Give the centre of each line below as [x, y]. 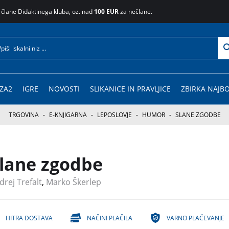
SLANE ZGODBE [198, 115]
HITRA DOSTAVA [29, 218]
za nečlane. [136, 12]
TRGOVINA [24, 115]
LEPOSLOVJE [114, 115]
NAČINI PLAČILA [109, 218]
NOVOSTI [64, 89]
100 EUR [107, 12]
